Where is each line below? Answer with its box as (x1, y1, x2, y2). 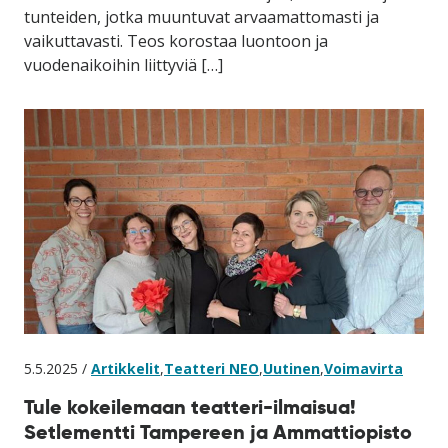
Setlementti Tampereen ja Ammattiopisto (24, 418, 412, 445)
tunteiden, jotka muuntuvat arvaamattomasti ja (24, 5, 379, 28)
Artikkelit (91, 358, 160, 378)
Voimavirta (324, 358, 403, 378)
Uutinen (263, 358, 320, 378)
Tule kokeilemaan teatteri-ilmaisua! (24, 393, 356, 420)
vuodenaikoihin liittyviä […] (24, 53, 223, 76)
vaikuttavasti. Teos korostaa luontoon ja (24, 29, 328, 52)
